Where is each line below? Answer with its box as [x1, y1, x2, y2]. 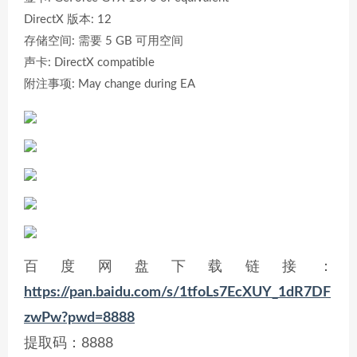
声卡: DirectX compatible [24, 57, 155, 69]
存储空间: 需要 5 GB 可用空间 [24, 35, 183, 47]
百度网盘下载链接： [24, 260, 333, 274]
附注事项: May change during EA [24, 78, 195, 90]
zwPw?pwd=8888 [24, 311, 135, 325]
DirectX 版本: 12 [24, 14, 112, 25]
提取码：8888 [24, 336, 113, 351]
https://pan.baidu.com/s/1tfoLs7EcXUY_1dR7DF [24, 285, 331, 300]
